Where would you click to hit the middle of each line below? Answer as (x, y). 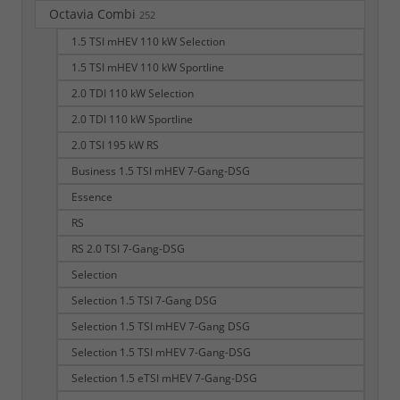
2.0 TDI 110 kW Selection (133, 94)
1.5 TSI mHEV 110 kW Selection (148, 42)
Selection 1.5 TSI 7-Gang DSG (144, 301)
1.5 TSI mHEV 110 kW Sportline (148, 68)
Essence (92, 197)
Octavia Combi (94, 14)
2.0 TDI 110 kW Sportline (132, 120)
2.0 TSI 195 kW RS (115, 146)
